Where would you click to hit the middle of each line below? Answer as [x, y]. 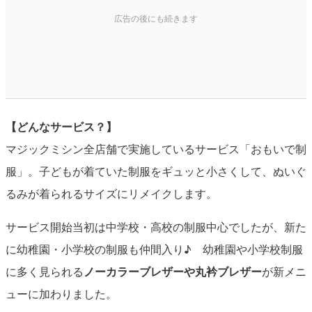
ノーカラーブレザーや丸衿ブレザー [172, 271]
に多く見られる [44, 271]
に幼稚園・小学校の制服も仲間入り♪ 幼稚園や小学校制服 [154, 249]
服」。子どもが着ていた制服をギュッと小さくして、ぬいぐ [156, 171]
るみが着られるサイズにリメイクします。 [111, 193]
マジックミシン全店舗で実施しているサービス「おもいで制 [156, 148]
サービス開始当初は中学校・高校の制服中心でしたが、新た [156, 226]
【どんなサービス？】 [61, 126]
